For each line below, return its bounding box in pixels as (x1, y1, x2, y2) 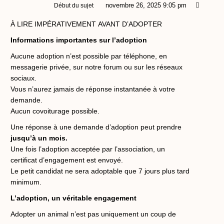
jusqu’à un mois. (10, 133, 67, 142)
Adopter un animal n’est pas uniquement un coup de (10, 209, 176, 218)
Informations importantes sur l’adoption (10, 35, 147, 44)
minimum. (10, 177, 41, 186)
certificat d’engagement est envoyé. (10, 155, 123, 164)
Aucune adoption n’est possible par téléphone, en (10, 51, 167, 60)
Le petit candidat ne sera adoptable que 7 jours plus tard (10, 166, 189, 175)
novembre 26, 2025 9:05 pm (105, 1, 186, 9)
